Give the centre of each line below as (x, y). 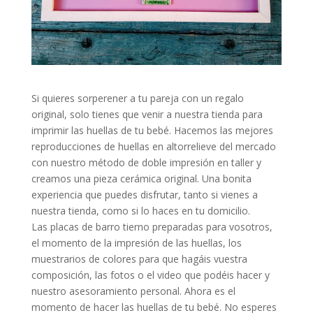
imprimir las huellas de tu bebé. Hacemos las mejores (152, 130)
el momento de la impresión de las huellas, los (136, 242)
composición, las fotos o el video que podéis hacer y (150, 275)
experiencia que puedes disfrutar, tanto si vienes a (144, 194)
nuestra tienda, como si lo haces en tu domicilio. (140, 210)
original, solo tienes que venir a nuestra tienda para (147, 114)
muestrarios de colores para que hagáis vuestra (139, 259)
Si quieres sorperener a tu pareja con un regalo (137, 98)
